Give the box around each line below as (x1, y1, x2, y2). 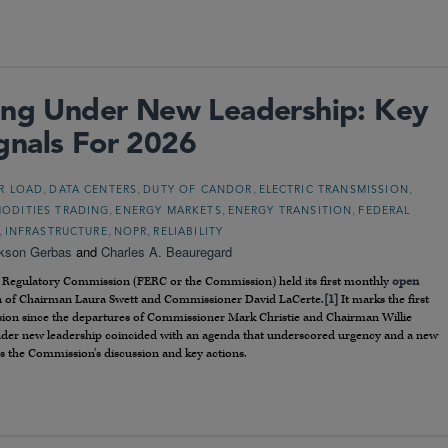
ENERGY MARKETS (115, 206, 222, 218)
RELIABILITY (153, 227, 224, 239)
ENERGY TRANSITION (227, 206, 353, 218)
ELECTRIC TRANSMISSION (258, 185, 409, 197)
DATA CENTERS (49, 185, 138, 197)
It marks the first (338, 292, 429, 308)
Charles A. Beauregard (101, 242, 232, 262)
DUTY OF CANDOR (143, 185, 253, 197)
